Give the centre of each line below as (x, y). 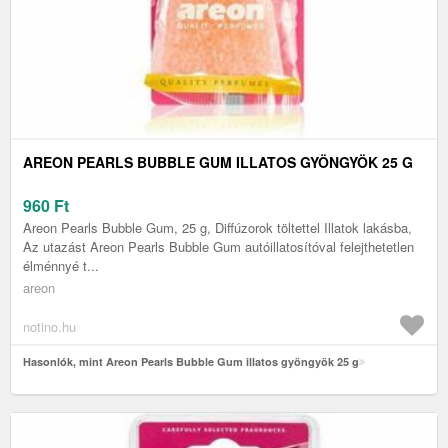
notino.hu (49, 327)
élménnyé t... (61, 266)
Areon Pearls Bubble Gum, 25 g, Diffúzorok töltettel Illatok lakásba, (217, 228)
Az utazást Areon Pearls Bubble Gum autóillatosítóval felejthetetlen (218, 247)
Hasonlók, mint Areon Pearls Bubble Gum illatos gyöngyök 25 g (191, 362)
